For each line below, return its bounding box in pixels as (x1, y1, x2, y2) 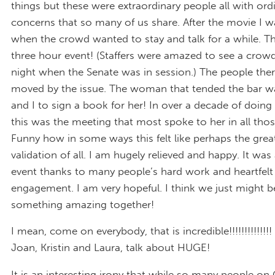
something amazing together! (11, 198, 154, 211)
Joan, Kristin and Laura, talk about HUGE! (11, 241, 210, 254)
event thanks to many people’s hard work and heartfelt (11, 165, 273, 177)
